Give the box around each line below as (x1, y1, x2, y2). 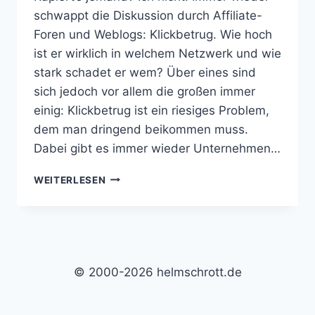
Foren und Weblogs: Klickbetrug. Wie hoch (34, 27, 272, 41)
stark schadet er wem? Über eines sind (34, 65, 256, 79)
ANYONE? (105, 185, 155, 197)
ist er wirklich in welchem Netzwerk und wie (34, 46, 281, 60)
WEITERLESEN (34, 174, 106, 186)
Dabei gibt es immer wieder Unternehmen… (34, 141, 281, 155)
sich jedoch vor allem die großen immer (34, 84, 255, 98)
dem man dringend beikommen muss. (34, 122, 248, 136)
